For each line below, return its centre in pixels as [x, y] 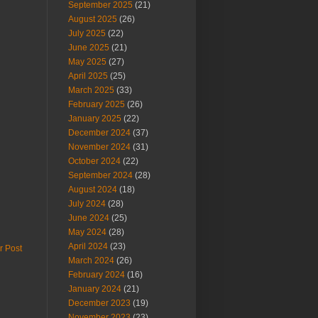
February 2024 [97, 275]
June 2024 [89, 218]
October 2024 [94, 161]
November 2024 [99, 147]
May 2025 [87, 62]
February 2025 [97, 104]
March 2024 [91, 261]
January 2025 [95, 119]
